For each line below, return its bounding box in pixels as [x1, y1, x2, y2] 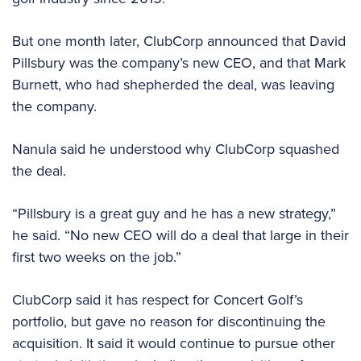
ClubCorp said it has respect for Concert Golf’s [12, 289, 303, 311]
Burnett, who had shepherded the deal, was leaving [12, 74, 334, 96]
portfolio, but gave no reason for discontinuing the [12, 311, 326, 333]
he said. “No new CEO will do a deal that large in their [12, 225, 349, 247]
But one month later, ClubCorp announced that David [12, 31, 346, 52]
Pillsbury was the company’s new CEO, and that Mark [12, 52, 346, 74]
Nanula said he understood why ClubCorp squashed [12, 139, 339, 160]
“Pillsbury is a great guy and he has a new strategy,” [12, 203, 336, 225]
